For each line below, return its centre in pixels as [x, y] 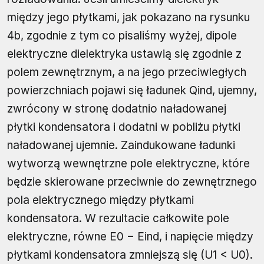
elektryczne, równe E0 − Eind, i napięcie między [130, 237]
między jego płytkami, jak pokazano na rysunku [128, 18]
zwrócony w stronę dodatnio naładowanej [117, 109]
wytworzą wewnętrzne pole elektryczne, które [128, 164]
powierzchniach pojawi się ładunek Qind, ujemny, [132, 91]
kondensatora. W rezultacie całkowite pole [118, 219]
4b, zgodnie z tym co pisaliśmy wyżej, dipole [122, 36]
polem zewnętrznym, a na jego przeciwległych [127, 72]
